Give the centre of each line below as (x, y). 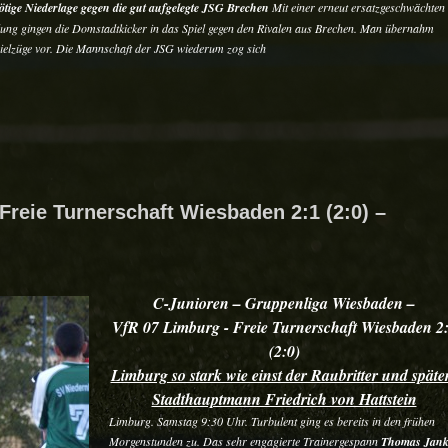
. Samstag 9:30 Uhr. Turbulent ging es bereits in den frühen (293, 421)
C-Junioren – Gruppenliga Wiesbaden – (284, 303)
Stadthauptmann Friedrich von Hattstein (284, 399)
